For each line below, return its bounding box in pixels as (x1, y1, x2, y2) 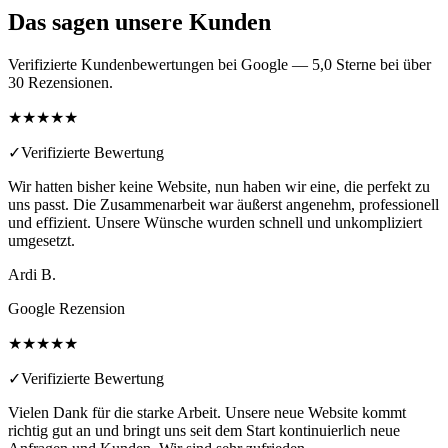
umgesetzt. (8, 231, 75, 249)
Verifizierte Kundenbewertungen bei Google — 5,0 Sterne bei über (8, 55, 431, 73)
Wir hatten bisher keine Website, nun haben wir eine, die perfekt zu (8, 177, 430, 195)
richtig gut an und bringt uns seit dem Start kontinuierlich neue (8, 421, 400, 439)
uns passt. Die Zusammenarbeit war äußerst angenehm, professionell (8, 195, 439, 213)
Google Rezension (8, 299, 125, 317)
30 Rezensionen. (8, 73, 113, 91)
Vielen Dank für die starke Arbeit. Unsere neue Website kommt (8, 403, 406, 421)
